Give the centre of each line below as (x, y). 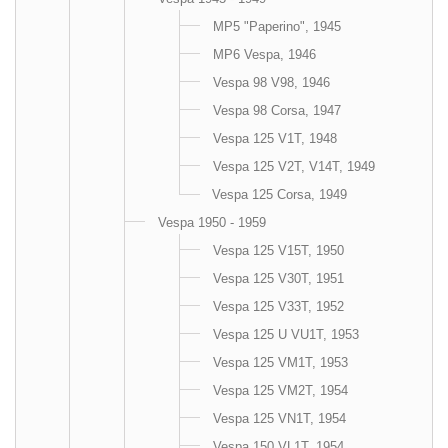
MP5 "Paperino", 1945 (277, 26)
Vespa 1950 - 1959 (212, 222)
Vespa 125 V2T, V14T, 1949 (294, 166)
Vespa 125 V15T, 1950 (278, 250)
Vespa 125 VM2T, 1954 (280, 390)
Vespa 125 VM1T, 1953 (280, 362)
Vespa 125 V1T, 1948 (275, 138)
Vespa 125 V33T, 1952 (278, 306)
